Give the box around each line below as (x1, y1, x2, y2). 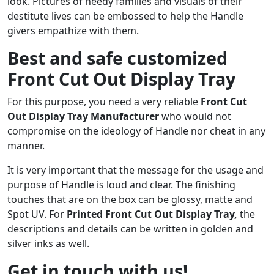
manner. (7, 138, 45, 152)
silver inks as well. (7, 236, 89, 250)
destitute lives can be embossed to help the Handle (7, 9, 243, 23)
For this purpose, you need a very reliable (7, 94, 201, 108)
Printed (67, 207, 105, 221)
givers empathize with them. (7, 23, 139, 37)
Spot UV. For (7, 207, 67, 221)
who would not (161, 109, 231, 123)
